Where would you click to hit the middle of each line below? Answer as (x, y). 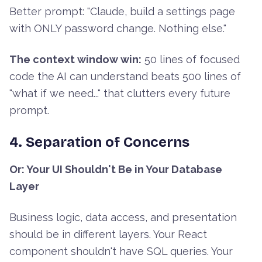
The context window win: (75, 60)
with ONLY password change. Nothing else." (118, 29)
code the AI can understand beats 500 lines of (125, 77)
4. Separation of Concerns (99, 142)
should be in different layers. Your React (108, 235)
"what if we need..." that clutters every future (120, 94)
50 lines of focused (191, 60)
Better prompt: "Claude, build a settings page (122, 12)
